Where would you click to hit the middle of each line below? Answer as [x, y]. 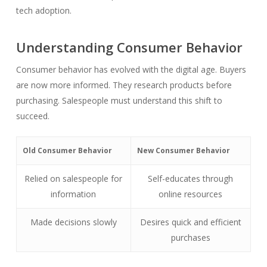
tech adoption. [44, 10]
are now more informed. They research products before [124, 85]
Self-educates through [191, 178]
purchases [190, 237]
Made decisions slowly [73, 222]
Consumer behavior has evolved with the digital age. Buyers [131, 69]
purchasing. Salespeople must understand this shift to [119, 100]
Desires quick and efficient [190, 222]
